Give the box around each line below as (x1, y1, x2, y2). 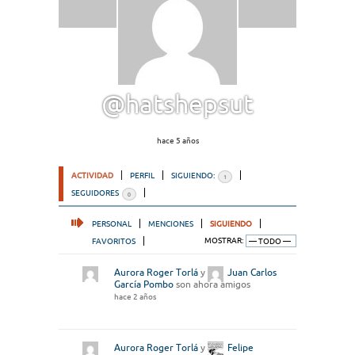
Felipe (227, 342, 254, 353)
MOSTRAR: (204, 236, 243, 246)
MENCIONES (148, 219, 193, 229)
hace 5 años (156, 136, 199, 146)
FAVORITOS (92, 236, 136, 246)
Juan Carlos (227, 267, 277, 278)
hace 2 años (114, 292, 156, 302)
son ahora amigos (174, 279, 250, 290)
